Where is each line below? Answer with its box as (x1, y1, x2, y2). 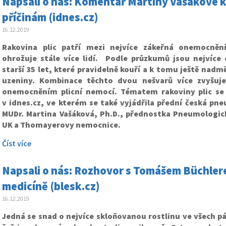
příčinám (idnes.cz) (2, 10, 98, 24)
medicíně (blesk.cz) (2, 179, 100, 194)
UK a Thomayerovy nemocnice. (2, 120, 121, 130)
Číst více (2, 138, 31, 148)
